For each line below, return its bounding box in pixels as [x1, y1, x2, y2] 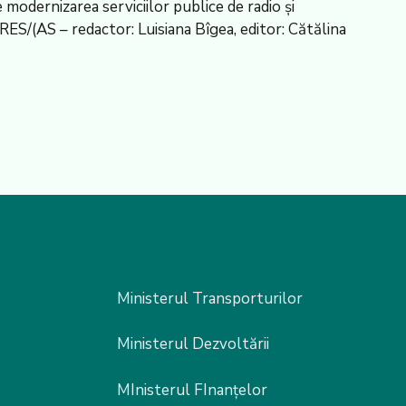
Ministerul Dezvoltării [117, 333, 269, 355]
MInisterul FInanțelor [117, 379, 267, 401]
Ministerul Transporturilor [117, 287, 303, 309]
